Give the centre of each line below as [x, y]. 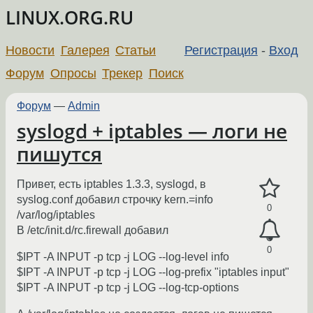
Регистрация [221, 50]
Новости [30, 50]
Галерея [85, 50]
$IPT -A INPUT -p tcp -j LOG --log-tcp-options [128, 288]
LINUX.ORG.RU [70, 18]
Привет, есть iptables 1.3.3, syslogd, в [111, 184]
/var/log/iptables [56, 215]
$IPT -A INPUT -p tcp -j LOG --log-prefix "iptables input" [153, 272]
